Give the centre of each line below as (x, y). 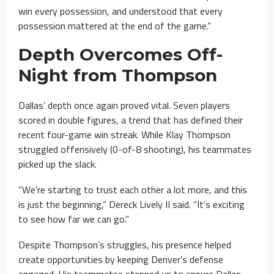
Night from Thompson (118, 75)
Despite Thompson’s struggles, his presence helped (125, 244)
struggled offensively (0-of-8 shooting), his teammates (135, 149)
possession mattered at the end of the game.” (115, 25)
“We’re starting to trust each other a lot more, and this (133, 189)
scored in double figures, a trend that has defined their (131, 120)
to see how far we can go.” (74, 219)
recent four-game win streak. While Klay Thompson (124, 134)
